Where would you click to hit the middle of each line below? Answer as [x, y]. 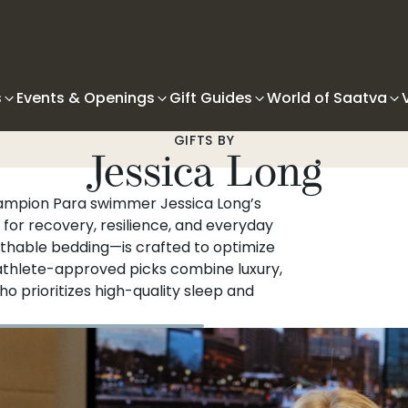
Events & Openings [86, 98]
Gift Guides [211, 98]
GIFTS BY [204, 140]
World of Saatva [327, 98]
